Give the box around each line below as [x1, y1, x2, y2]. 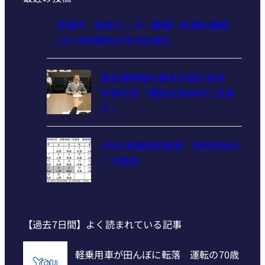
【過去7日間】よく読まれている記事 [23, 216, 182, 231]
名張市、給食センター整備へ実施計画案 [56, 18, 238, 33]
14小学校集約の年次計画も [56, 33, 173, 48]
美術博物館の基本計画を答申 [101, 70, 235, 85]
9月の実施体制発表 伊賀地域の [101, 138, 240, 153]
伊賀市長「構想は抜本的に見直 [101, 86, 235, 101]
